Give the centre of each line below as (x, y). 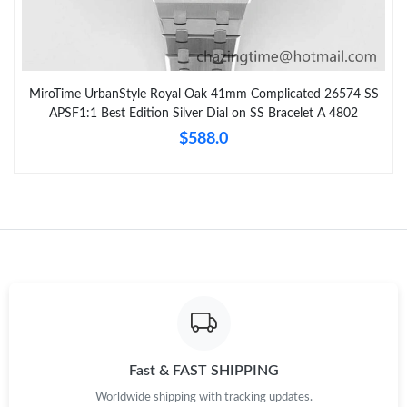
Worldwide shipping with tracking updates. (203, 397)
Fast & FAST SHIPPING (203, 371)
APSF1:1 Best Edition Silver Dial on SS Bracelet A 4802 (203, 113)
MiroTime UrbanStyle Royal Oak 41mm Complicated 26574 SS (203, 94)
